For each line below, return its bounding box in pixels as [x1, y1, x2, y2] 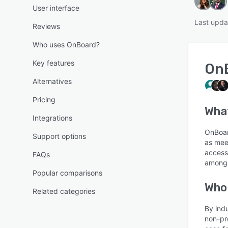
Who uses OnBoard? [33, 40, 100, 49]
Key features [33, 59, 74, 67]
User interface [33, 4, 79, 12]
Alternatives [33, 77, 72, 85]
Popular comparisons [33, 168, 102, 177]
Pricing [33, 95, 55, 104]
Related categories [33, 187, 95, 195]
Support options [33, 132, 86, 140]
